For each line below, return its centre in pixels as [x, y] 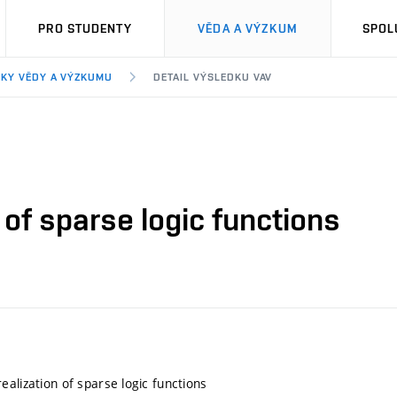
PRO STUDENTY [85, 28]
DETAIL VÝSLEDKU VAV [213, 77]
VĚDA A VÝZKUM [248, 28]
